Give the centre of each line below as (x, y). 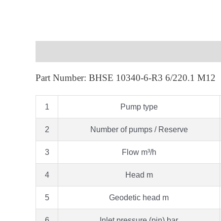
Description (57, 51)
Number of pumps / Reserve (139, 129)
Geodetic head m (139, 197)
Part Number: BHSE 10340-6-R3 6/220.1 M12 (126, 77)
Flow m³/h (139, 152)
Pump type (139, 107)
